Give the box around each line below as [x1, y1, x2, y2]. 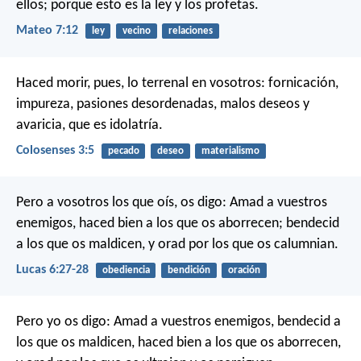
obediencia [102, 264, 150, 276]
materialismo [201, 145, 259, 156]
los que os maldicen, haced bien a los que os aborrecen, [16, 335, 341, 351]
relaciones [168, 26, 213, 37]
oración [227, 264, 260, 276]
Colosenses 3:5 [16, 143, 94, 157]
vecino [122, 26, 151, 37]
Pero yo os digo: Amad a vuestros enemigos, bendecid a [16, 314, 341, 330]
